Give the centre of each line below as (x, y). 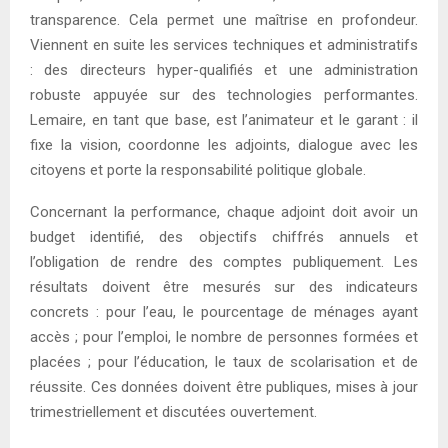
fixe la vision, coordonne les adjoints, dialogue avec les (224, 145)
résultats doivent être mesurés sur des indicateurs (224, 287)
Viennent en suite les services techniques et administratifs (224, 45)
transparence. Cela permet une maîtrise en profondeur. (224, 20)
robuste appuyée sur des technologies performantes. (224, 95)
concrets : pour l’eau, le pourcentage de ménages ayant (224, 312)
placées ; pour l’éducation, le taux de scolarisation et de (224, 362)
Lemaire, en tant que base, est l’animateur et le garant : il (224, 120)
